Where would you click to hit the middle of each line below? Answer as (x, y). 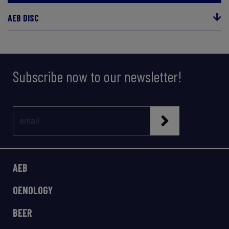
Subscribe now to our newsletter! (97, 76)
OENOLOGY (33, 190)
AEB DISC (23, 18)
